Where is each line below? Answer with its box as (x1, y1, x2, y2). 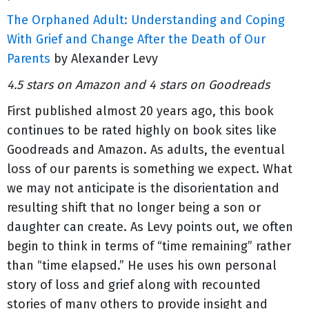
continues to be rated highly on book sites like (7, 123, 277, 138)
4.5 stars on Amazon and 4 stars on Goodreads (7, 77, 270, 92)
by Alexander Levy (50, 51, 158, 66)
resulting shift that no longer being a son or (7, 200, 261, 215)
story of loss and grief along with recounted (7, 277, 261, 292)
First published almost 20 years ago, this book (7, 103, 274, 119)
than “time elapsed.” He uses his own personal (7, 258, 277, 273)
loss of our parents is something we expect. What (7, 161, 292, 177)
